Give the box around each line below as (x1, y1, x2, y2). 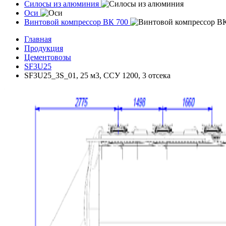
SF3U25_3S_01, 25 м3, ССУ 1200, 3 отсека (24, 71, 171, 80)
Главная (24, 35, 51, 43)
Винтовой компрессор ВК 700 (24, 18, 128, 26)
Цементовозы (24, 53, 71, 62)
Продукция (24, 44, 63, 52)
